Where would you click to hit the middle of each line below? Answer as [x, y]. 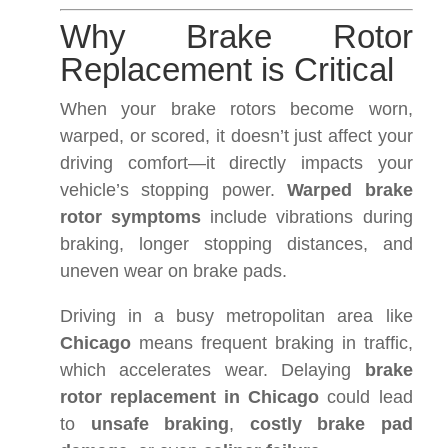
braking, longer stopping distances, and [236, 244]
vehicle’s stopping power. [174, 190]
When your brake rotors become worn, [236, 109]
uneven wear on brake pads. [173, 271]
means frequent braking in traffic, [272, 343]
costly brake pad [331, 424]
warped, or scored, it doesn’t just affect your [236, 136]
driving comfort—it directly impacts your [236, 163]
